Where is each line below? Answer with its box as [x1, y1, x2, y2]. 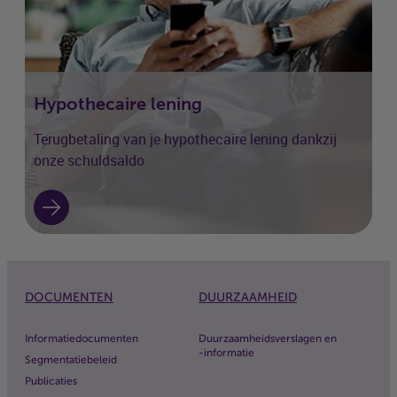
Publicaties [25, 375, 77, 388]
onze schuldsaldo [34, 152, 144, 170]
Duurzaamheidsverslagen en [198, 332, 337, 346]
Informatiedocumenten [25, 332, 138, 346]
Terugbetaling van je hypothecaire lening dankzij [34, 131, 337, 149]
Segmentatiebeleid [25, 354, 117, 367]
